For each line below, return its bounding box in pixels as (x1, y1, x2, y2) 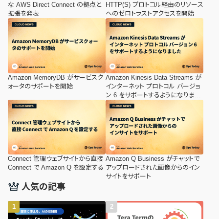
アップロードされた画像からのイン (106, 164, 200, 172)
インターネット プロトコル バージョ (106, 82, 200, 90)
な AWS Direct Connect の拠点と (8, 1, 101, 9)
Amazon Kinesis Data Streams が (106, 73, 201, 81)
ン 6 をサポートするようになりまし (106, 91, 200, 99)
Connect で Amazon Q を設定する (8, 164, 104, 172)
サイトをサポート (106, 173, 151, 180)
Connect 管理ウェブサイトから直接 (8, 155, 103, 163)
